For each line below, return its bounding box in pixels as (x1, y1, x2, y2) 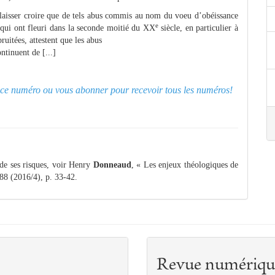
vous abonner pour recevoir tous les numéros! (55, 85, 233, 96)
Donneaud (93, 160, 131, 170)
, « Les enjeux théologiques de (131, 160, 239, 170)
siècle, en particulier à (158, 23, 239, 33)
